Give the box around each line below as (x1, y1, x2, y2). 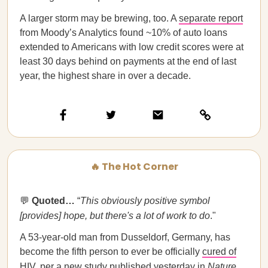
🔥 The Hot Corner (90, 160, 178, 173)
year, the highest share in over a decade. (20, 71, 191, 81)
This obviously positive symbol (80, 196, 210, 206)
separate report (179, 13, 243, 23)
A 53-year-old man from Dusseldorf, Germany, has (20, 232, 230, 242)
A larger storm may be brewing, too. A (20, 13, 179, 23)
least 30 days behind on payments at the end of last (20, 56, 236, 66)
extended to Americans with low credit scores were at (20, 42, 243, 52)
